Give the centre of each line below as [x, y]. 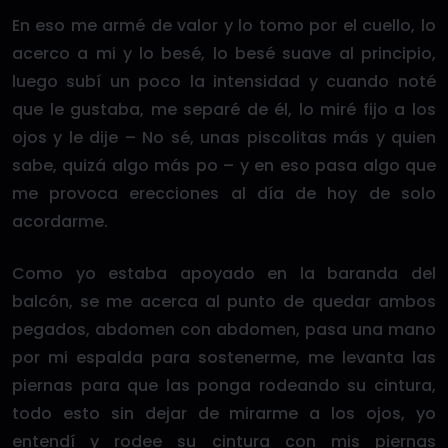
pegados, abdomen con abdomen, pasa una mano [224, 329]
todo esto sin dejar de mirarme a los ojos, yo [224, 413]
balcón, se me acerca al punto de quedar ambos [224, 301]
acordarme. [60, 221]
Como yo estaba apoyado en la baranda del [224, 273]
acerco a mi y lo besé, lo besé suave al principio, [224, 53]
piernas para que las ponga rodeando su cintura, [224, 385]
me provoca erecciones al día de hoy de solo [224, 193]
